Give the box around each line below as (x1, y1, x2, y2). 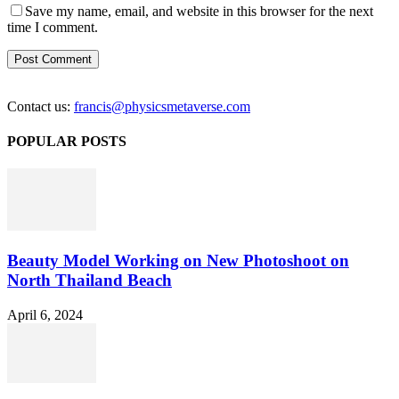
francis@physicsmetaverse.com (74, 98, 250, 114)
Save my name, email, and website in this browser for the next (25, 3, 373, 19)
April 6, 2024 (7, 306, 83, 322)
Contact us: (7, 98, 74, 114)
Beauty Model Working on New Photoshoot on (7, 250, 349, 270)
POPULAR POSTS (7, 133, 126, 149)
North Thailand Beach (7, 270, 172, 289)
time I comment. (7, 19, 98, 35)
